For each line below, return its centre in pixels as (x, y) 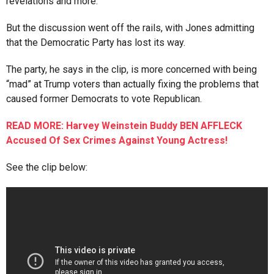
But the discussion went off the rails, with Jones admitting (130, 28)
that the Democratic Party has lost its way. (96, 43)
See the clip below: (47, 168)
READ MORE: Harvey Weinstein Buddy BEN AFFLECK (124, 126)
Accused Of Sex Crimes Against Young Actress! (117, 141)
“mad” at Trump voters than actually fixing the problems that (132, 84)
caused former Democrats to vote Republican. (104, 99)
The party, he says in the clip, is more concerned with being (131, 70)
